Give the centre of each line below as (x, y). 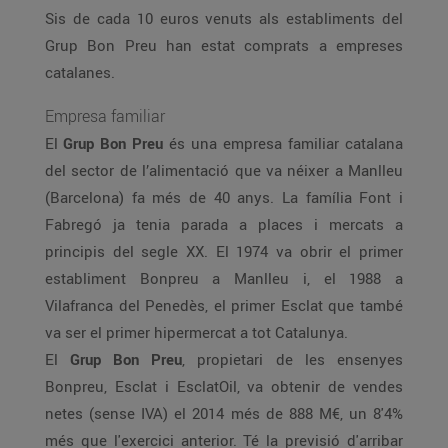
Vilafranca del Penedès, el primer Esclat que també (224, 305)
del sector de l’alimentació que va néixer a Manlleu (224, 170)
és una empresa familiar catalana (283, 143)
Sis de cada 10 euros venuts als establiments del (224, 18)
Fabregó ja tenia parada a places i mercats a (224, 224)
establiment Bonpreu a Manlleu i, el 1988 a (224, 278)
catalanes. (80, 72)
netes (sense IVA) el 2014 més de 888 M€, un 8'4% (224, 413)
